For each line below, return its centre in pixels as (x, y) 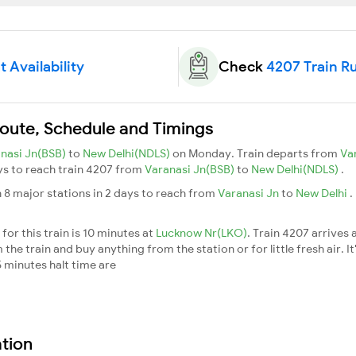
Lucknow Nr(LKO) (201, 232)
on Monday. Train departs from (256, 153)
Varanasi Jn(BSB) (191, 169)
